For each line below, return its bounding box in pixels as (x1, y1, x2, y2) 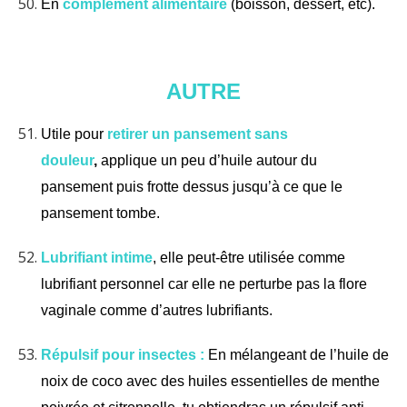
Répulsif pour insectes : (41, 346, 204, 362)
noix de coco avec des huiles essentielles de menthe (41, 372, 380, 389)
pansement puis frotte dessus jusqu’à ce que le (41, 178, 342, 194)
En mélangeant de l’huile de (204, 346, 389, 362)
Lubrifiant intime (41, 249, 153, 265)
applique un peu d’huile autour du (101, 152, 317, 168)
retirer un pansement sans (107, 125, 288, 142)
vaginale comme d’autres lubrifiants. (41, 302, 273, 318)
